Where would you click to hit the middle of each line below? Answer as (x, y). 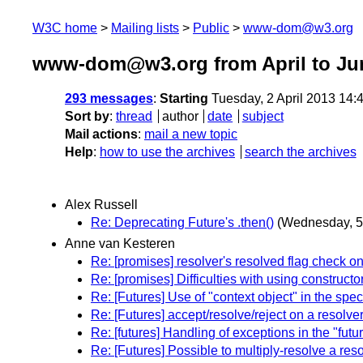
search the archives (300, 152)
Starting (184, 99)
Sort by (87, 117)
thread (134, 117)
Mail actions (101, 135)
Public (211, 28)
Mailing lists (145, 28)
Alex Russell (101, 205)
